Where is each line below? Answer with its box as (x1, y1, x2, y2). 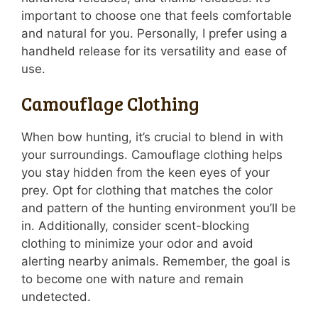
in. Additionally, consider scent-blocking (21, 219, 249, 234)
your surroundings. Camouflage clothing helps (21, 148, 283, 163)
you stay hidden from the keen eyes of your (21, 165, 270, 180)
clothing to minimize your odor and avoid (21, 236, 253, 251)
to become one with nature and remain (21, 272, 243, 287)
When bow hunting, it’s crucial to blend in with (21, 130, 283, 145)
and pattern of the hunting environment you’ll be (21, 201, 296, 216)
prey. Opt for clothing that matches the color (21, 183, 273, 198)
